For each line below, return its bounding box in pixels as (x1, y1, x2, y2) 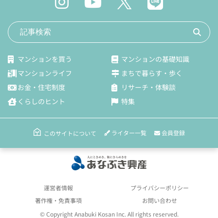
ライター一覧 (109, 128, 146, 137)
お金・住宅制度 (18, 82, 65, 92)
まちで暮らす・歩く (121, 68, 182, 78)
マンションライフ (18, 68, 72, 78)
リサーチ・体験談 (121, 82, 176, 92)
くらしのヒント (18, 96, 65, 107)
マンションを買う (18, 54, 72, 64)
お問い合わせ (142, 196, 177, 205)
